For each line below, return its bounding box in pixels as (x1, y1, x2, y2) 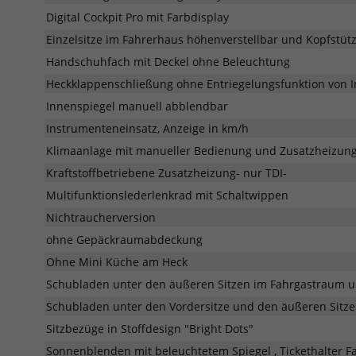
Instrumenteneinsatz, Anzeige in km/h (46, 120, 249, 136)
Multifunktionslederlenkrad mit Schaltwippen (46, 187, 288, 203)
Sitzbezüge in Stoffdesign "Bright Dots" (46, 320, 253, 336)
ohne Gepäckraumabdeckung (46, 231, 203, 247)
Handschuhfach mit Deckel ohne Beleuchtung (46, 53, 290, 69)
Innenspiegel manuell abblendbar (46, 98, 228, 114)
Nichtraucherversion (46, 209, 156, 225)
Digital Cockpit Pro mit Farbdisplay (46, 9, 229, 25)
